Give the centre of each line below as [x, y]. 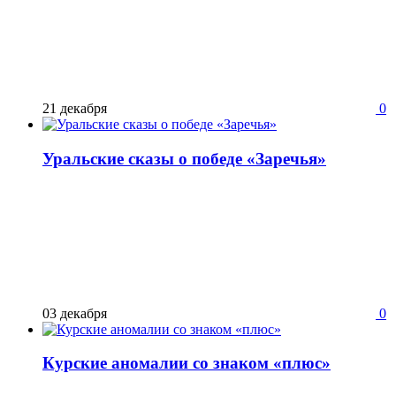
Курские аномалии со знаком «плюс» [187, 363]
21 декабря [75, 109]
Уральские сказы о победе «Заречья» [184, 159]
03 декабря [75, 313]
